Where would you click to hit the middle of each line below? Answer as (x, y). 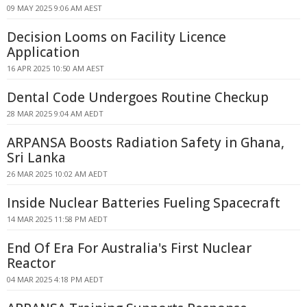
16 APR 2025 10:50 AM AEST (56, 68)
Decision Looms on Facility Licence (116, 37)
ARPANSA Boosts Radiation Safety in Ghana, (146, 143)
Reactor (31, 263)
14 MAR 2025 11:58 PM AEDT (57, 219)
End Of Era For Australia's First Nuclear (129, 248)
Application (43, 52)
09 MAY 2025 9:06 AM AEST (54, 8)
